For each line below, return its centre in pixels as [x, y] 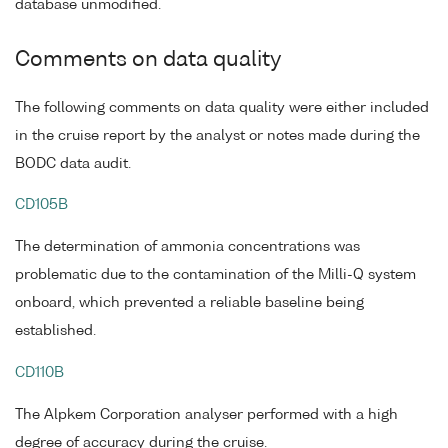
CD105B [41, 205]
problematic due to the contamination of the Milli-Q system [215, 275]
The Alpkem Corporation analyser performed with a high [206, 414]
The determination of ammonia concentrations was [187, 247]
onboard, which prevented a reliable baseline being [189, 303]
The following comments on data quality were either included [222, 107]
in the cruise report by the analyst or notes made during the [217, 135]
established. [55, 331]
